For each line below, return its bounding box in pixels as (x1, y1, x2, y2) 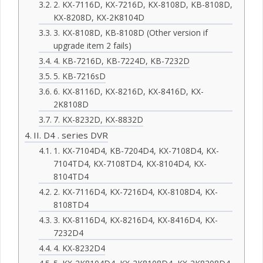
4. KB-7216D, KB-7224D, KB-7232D (53, 55, 190, 66)
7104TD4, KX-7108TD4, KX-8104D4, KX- (53, 157, 207, 169)
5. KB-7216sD (53, 70, 106, 82)
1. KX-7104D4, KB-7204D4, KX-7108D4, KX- (53, 144, 219, 156)
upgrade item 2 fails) (53, 39, 131, 51)
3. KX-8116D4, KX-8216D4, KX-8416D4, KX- (53, 214, 218, 225)
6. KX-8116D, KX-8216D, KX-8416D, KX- (53, 85, 204, 97)
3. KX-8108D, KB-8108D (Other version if (53, 26, 208, 38)
